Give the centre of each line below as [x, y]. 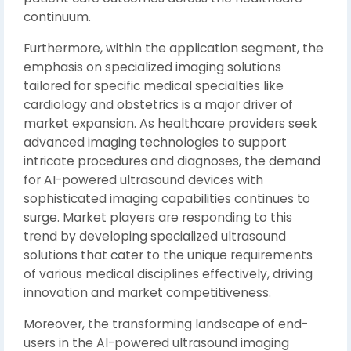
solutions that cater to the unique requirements [168, 255]
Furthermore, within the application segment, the [174, 48]
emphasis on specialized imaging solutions [152, 67]
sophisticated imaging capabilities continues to [167, 198]
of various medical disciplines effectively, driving [168, 273]
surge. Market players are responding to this [158, 217]
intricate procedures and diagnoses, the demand [172, 161]
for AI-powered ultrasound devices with [143, 179]
